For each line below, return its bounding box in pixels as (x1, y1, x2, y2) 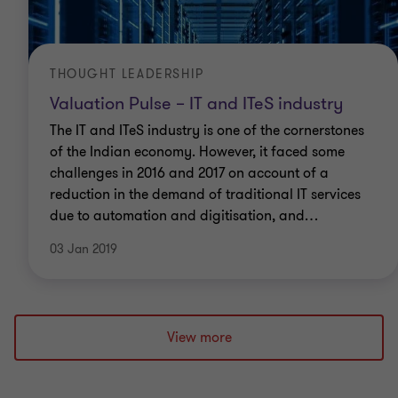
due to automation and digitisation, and (50, 206, 305, 227)
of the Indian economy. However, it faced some (50, 142, 345, 163)
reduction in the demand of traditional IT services (50, 185, 361, 205)
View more (166, 328, 232, 348)
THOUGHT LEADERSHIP (50, 66, 204, 84)
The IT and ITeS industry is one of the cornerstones (50, 121, 364, 141)
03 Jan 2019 (50, 241, 117, 259)
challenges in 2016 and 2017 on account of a (50, 163, 329, 184)
